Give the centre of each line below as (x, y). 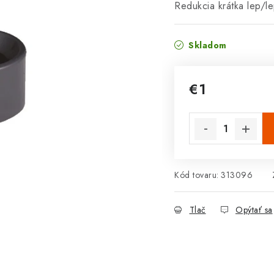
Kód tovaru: (197, 175)
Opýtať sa (254, 210)
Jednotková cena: (227, 104)
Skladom (206, 45)
